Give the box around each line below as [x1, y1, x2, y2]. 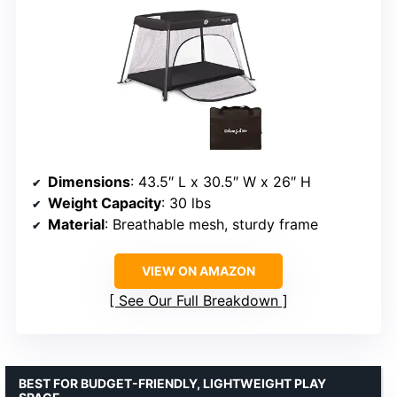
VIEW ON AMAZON [142, 263, 255, 279]
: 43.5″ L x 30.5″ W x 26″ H [130, 173, 311, 191]
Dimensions [48, 173, 130, 191]
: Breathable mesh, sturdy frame [105, 215, 318, 234]
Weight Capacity [48, 194, 161, 213]
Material [48, 215, 105, 234]
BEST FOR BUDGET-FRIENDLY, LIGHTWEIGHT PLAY [19, 376, 326, 392]
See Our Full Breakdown [119, 292, 278, 310]
